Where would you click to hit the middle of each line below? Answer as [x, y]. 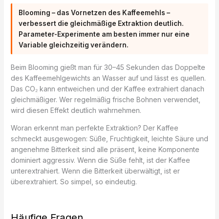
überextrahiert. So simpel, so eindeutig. [74, 182]
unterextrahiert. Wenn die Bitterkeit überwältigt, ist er [95, 171]
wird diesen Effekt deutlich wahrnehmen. [76, 110]
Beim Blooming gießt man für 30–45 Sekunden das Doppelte [108, 67]
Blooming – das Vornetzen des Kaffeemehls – [95, 12]
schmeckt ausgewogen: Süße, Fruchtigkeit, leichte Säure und [109, 139]
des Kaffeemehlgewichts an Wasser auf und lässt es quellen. [108, 78]
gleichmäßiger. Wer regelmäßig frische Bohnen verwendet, [105, 100]
